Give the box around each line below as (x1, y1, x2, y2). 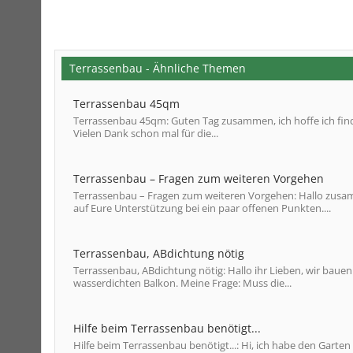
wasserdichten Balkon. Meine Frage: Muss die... (73, 276, 292, 290)
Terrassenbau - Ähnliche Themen (69, 61, 246, 76)
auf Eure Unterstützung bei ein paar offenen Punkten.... (73, 201, 331, 215)
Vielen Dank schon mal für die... (73, 126, 218, 140)
